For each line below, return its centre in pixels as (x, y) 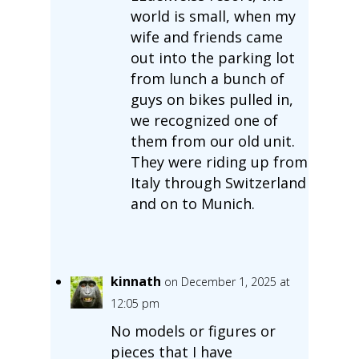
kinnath (135, 281)
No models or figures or (193, 331)
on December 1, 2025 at (227, 281)
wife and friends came (206, 36)
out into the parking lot (212, 57)
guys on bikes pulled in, (212, 99)
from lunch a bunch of (207, 78)
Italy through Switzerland (218, 182)
